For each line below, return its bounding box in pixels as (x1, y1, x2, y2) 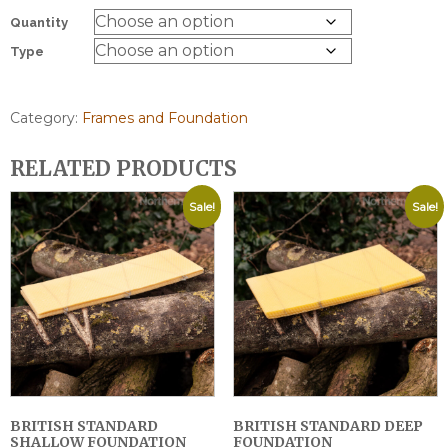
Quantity (10, 14, 68, 30)
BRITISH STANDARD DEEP (232, 416, 423, 435)
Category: (10, 108, 82, 127)
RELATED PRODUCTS (10, 155, 237, 182)
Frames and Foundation (82, 108, 248, 127)
